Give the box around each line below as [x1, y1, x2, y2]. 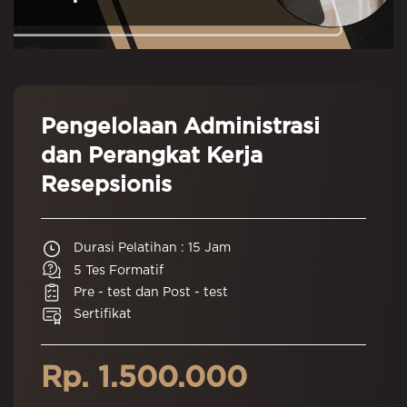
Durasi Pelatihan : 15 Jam [74, 242, 231, 255]
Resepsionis [41, 174, 172, 197]
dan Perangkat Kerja [41, 145, 263, 168]
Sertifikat [74, 308, 132, 322]
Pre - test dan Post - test [74, 285, 228, 299]
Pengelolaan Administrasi [41, 116, 320, 139]
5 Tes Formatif [74, 263, 164, 277]
